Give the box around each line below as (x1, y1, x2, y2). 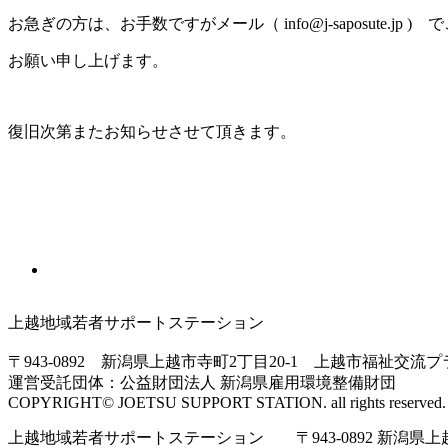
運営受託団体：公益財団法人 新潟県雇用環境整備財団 (8, 374, 396, 392)
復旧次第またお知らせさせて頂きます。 (8, 123, 296, 141)
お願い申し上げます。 (8, 52, 168, 70)
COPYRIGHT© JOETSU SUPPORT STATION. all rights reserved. (8, 394, 446, 412)
